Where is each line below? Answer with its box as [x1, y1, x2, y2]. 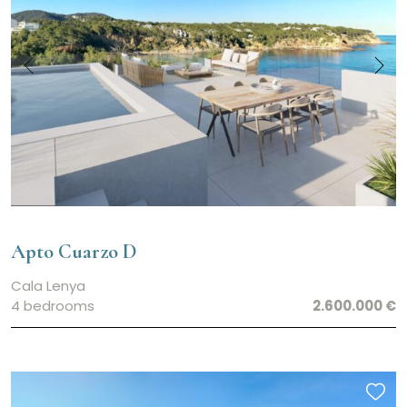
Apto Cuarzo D [11, 238, 137, 263]
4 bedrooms [11, 295, 94, 315]
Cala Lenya [11, 275, 85, 295]
